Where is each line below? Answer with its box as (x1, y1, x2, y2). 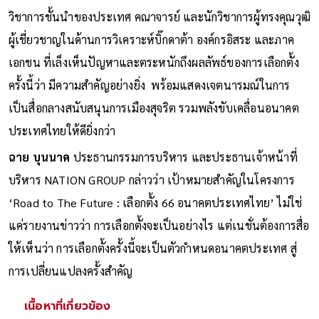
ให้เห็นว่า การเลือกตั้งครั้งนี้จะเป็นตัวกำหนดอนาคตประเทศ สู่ (8, 240, 297, 256)
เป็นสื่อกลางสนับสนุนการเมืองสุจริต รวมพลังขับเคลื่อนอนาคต (8, 100, 299, 115)
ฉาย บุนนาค (8, 149, 73, 164)
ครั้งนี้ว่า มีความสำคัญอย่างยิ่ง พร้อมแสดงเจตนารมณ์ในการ (8, 77, 291, 93)
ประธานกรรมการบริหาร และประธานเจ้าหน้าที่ (73, 149, 298, 164)
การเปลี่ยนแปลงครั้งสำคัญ (8, 263, 133, 278)
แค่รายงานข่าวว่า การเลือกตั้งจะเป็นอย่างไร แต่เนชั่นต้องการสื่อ (8, 217, 310, 233)
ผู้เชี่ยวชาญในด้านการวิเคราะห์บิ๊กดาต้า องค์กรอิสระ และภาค (8, 31, 295, 47)
